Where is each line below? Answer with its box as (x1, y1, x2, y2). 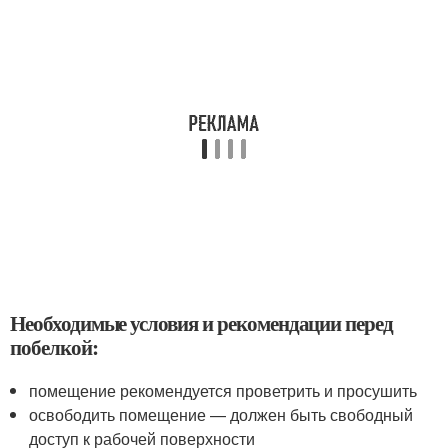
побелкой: (10, 332, 98, 363)
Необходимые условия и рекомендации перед (10, 308, 393, 339)
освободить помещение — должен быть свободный (29, 403, 414, 427)
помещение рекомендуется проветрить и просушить (29, 379, 418, 403)
